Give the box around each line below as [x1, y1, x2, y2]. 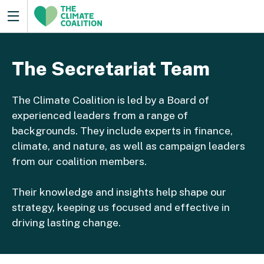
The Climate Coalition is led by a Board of [12, 94, 209, 107]
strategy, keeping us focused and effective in [12, 201, 230, 214]
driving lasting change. [12, 216, 121, 229]
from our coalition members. [12, 155, 147, 168]
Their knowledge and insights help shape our [12, 186, 226, 199]
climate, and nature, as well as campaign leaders [12, 140, 245, 153]
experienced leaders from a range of [12, 109, 188, 122]
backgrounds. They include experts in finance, [12, 124, 233, 137]
